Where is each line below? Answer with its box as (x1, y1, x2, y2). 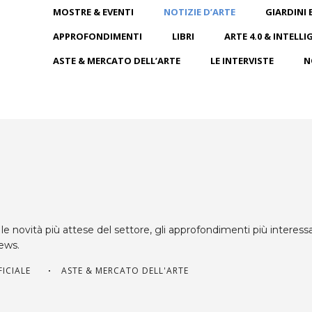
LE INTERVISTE (210, 54, 274, 67)
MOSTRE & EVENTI (53, 6, 134, 18)
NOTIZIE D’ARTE (164, 6, 235, 18)
